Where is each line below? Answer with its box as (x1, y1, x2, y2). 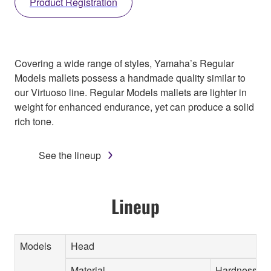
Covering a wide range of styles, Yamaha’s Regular (15, 56, 234, 70)
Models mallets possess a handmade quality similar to (15, 70, 246, 85)
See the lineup (39, 148, 101, 162)
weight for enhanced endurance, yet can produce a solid (15, 99, 254, 114)
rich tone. (15, 114, 54, 128)
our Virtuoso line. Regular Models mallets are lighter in (15, 85, 247, 99)
